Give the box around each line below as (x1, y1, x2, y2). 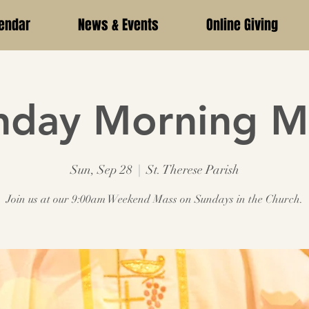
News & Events (77, 14, 159, 35)
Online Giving (206, 14, 278, 35)
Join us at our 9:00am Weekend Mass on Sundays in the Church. (6, 192, 303, 206)
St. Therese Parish (146, 162, 239, 177)
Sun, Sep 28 (70, 162, 132, 177)
